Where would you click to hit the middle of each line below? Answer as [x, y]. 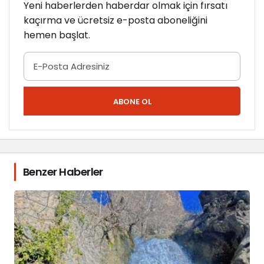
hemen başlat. [57, 35]
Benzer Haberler [63, 172]
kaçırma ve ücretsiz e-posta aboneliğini [115, 21]
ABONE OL [132, 102]
